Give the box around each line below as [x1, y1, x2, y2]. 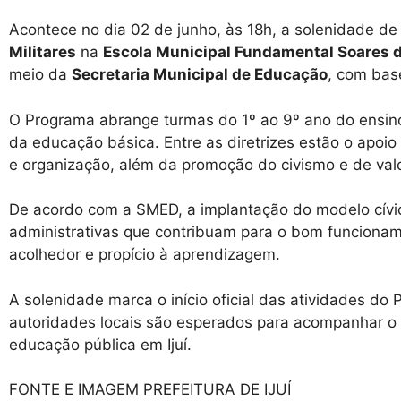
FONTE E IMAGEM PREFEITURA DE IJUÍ [9, 380, 291, 398]
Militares [9, 43, 76, 61]
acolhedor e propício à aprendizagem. [9, 245, 280, 263]
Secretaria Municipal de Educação [72, 65, 328, 83]
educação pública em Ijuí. [9, 335, 192, 354]
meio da [9, 65, 72, 83]
